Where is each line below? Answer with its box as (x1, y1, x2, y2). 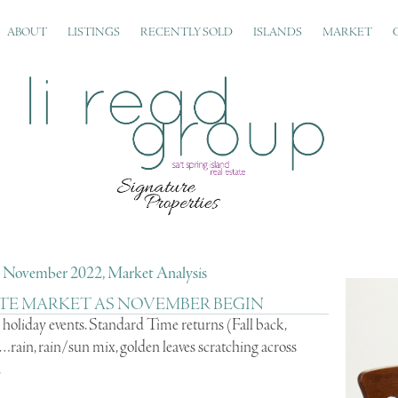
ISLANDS (252, 25, 302, 40)
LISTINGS (67, 25, 120, 40)
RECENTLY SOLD (139, 25, 233, 40)
